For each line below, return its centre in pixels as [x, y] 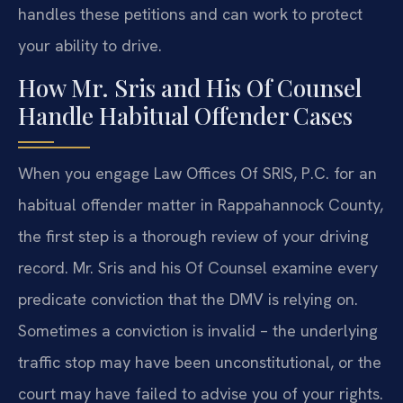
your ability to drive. [90, 45]
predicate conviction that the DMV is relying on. [188, 300]
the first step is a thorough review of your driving [193, 237]
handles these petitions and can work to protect [190, 13]
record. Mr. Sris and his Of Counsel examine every [198, 268]
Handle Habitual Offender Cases [185, 116]
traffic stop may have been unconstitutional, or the [200, 363]
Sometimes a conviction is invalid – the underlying [198, 331]
